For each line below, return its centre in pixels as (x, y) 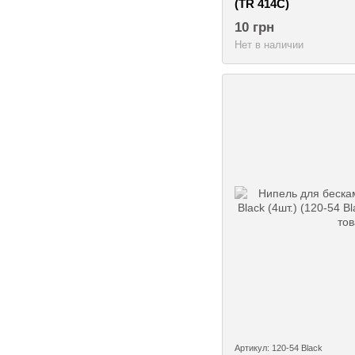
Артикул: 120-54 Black (279, 347)
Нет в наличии (269, 45)
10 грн (254, 28)
